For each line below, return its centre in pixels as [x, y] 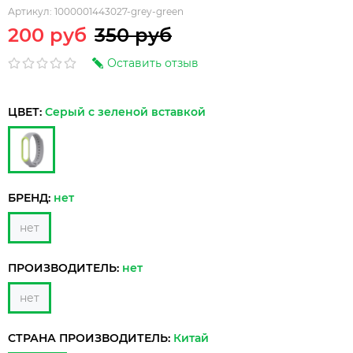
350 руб [133, 35]
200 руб [47, 35]
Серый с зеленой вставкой [125, 112]
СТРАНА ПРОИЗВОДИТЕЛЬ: [91, 338]
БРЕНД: [31, 198]
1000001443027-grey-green [119, 12]
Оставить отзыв [152, 63]
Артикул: [31, 12]
